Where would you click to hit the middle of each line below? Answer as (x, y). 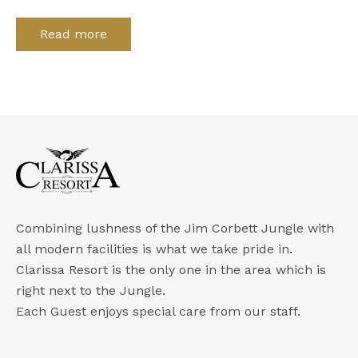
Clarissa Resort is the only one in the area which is (171, 270)
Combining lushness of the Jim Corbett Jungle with (175, 229)
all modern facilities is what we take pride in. (154, 249)
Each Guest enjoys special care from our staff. (158, 312)
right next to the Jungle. (91, 291)
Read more (74, 34)
